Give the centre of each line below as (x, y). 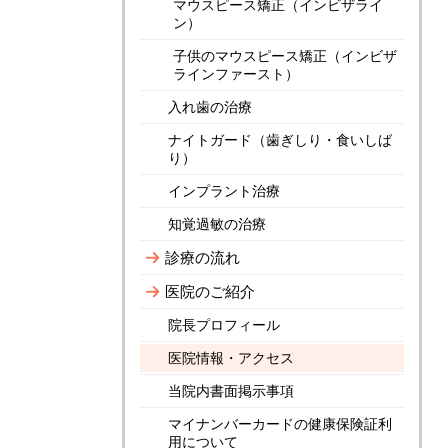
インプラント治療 (224, 191)
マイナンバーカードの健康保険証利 (280, 424)
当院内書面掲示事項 (231, 391)
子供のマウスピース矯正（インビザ (285, 56)
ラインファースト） (236, 74)
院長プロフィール (224, 325)
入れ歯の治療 (210, 107)
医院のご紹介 (210, 291)
